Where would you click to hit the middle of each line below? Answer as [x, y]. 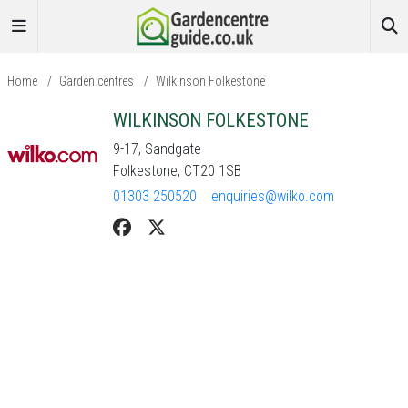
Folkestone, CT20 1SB [177, 171]
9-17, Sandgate [157, 149]
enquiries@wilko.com [273, 196]
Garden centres [97, 81]
